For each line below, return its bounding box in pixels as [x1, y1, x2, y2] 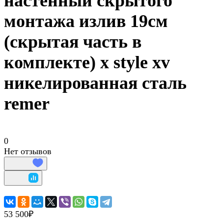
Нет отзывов [4, 146, 52, 157]
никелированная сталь [4, 73, 187, 93]
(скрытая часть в [4, 32, 141, 52]
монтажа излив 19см [4, 11, 168, 31]
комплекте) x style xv [4, 53, 170, 73]
